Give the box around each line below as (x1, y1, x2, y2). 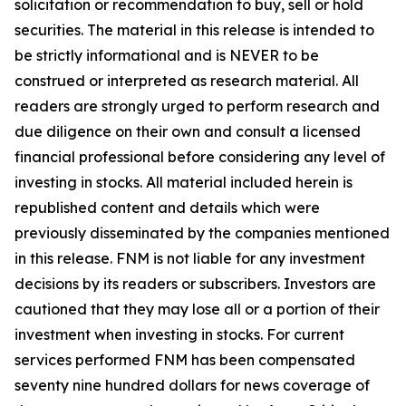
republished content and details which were (14, 198, 320, 217)
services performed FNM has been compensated (14, 350, 355, 369)
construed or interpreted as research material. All (14, 71, 359, 90)
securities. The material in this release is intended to (14, 20, 374, 39)
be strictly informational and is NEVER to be (14, 45, 319, 64)
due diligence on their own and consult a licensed (14, 121, 361, 140)
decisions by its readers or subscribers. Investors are (14, 274, 376, 293)
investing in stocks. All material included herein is (14, 172, 353, 191)
